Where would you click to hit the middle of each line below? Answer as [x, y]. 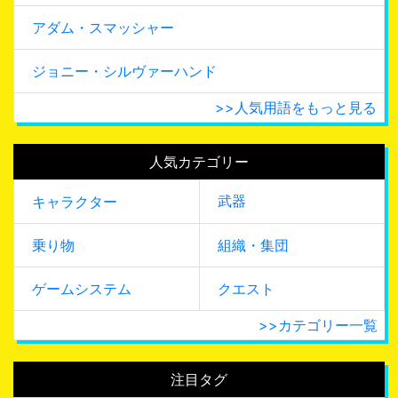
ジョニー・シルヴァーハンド [124, 71]
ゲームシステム [82, 288]
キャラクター [75, 201]
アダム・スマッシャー [103, 27]
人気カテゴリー [199, 161]
